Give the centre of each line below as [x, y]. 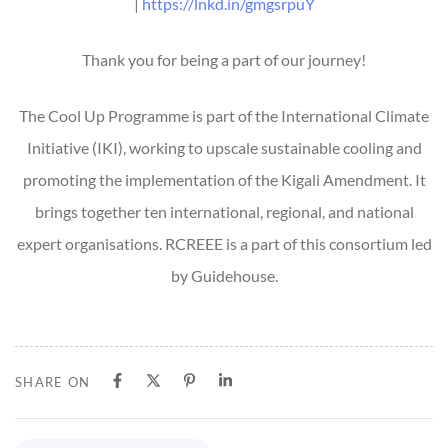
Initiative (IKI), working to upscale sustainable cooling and [224, 147]
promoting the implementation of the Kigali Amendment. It [224, 179]
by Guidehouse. [224, 275]
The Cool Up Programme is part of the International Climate [224, 115]
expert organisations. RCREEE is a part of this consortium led [224, 243]
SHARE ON [53, 381]
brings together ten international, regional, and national [224, 211]
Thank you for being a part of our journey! [224, 59]
